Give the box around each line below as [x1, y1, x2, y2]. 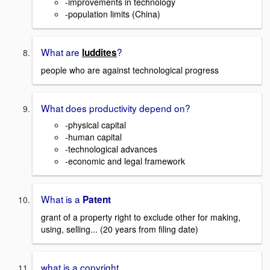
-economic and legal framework [65, 155, 185, 168]
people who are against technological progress [41, 63, 219, 76]
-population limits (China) [65, 7, 160, 20]
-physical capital [65, 119, 126, 131]
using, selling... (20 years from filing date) [41, 222, 198, 235]
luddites [82, 45, 117, 59]
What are [41, 45, 82, 58]
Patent [83, 193, 111, 207]
